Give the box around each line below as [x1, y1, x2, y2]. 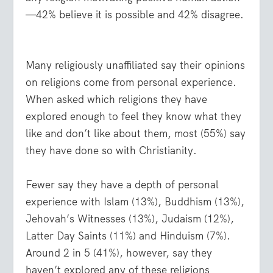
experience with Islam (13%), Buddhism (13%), [26, 194, 245, 208]
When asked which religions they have [26, 93, 208, 107]
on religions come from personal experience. [26, 76, 237, 90]
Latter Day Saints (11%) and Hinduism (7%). [26, 229, 231, 243]
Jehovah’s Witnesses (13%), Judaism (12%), [26, 211, 235, 225]
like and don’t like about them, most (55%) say [26, 127, 246, 141]
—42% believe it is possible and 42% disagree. [26, 8, 244, 22]
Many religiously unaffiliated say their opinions [26, 58, 246, 73]
